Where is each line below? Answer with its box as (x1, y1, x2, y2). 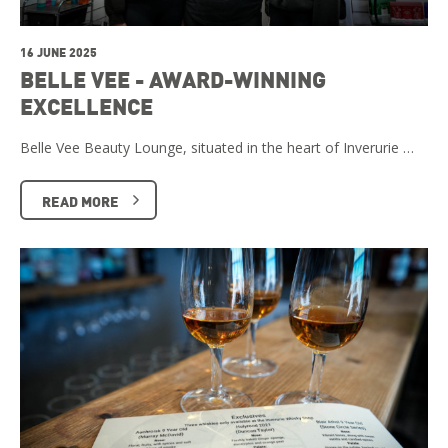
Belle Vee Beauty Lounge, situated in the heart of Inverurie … (20, 137, 414, 157)
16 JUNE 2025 (20, 43, 97, 60)
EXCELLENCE (20, 91, 153, 120)
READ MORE (42, 191, 119, 210)
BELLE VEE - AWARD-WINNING (20, 64, 326, 93)
